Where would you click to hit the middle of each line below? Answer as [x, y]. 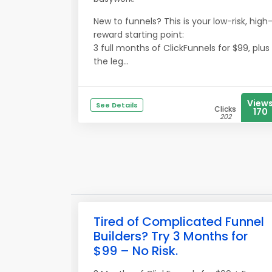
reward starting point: [139, 35]
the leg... [111, 61]
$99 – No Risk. [136, 251]
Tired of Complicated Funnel [179, 222]
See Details [117, 105]
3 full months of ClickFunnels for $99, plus [182, 48]
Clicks [225, 109]
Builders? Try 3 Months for [171, 236]
